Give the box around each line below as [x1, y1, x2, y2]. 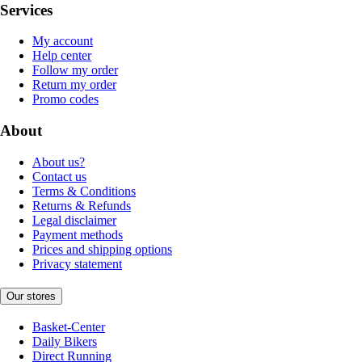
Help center [32, 48, 91, 63]
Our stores [6, 290, 56, 303]
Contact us [32, 169, 86, 183]
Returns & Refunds [32, 198, 131, 213]
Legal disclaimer [32, 213, 116, 227]
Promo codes [32, 92, 99, 107]
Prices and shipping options [32, 242, 172, 256]
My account [32, 34, 93, 48]
